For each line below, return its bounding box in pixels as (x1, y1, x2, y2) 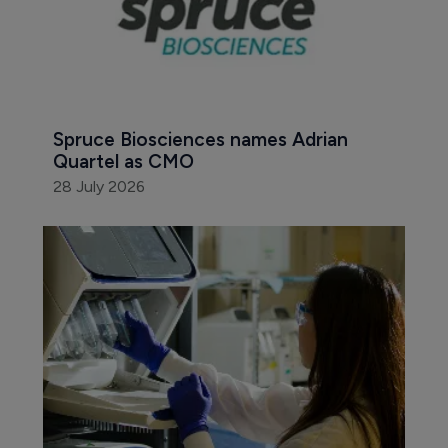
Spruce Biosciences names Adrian (52, 128, 353, 152)
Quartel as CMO (52, 150, 194, 174)
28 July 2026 (52, 177, 145, 197)
